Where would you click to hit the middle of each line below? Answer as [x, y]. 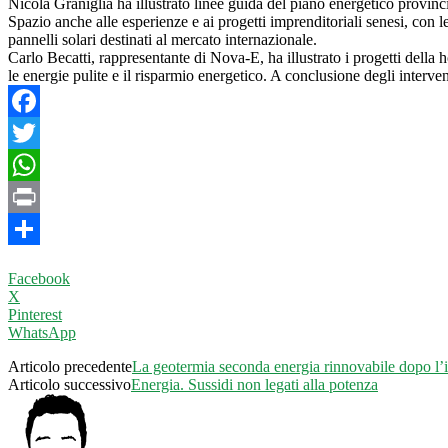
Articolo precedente [70, 366]
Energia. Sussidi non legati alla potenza [254, 384]
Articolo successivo [69, 384]
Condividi [39, 260]
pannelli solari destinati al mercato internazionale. [162, 39]
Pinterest [35, 314]
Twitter [30, 164]
